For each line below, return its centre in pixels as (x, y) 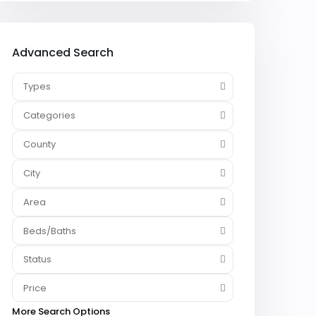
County (39, 144)
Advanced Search (63, 53)
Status (37, 259)
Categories (49, 115)
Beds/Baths (50, 231)
